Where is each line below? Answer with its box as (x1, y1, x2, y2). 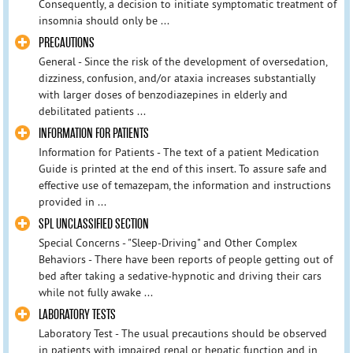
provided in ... (38, 195, 106, 210)
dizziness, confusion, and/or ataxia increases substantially (38, 70, 315, 85)
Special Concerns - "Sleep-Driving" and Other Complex (38, 236, 297, 251)
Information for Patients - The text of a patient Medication (38, 145, 319, 160)
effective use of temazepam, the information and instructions (38, 178, 331, 193)
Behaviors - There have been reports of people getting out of (38, 252, 333, 267)
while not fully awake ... (38, 285, 153, 300)
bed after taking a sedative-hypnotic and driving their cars (38, 269, 321, 284)
